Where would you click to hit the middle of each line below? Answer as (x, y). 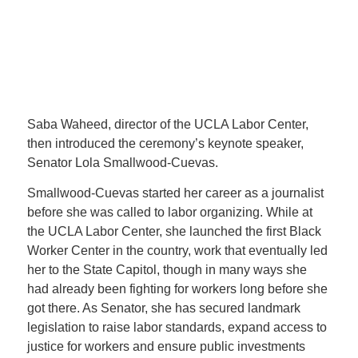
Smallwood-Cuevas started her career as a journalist (175, 193)
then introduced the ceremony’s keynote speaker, (165, 144)
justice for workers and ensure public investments (166, 346)
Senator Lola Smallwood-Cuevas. (122, 163)
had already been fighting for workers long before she (177, 288)
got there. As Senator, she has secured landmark (163, 308)
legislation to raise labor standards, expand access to (177, 327)
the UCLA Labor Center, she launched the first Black (174, 231)
